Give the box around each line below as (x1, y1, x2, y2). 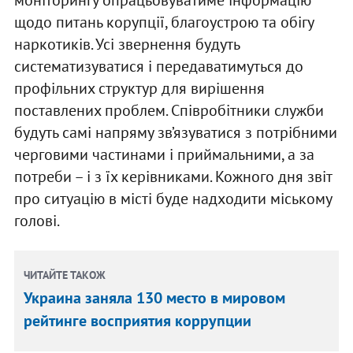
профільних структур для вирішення (13, 77, 265, 98)
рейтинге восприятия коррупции (24, 310, 252, 331)
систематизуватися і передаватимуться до (13, 55, 303, 76)
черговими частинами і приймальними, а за (13, 143, 314, 165)
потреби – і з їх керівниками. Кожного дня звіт (13, 165, 332, 187)
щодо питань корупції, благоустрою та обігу (13, 11, 314, 32)
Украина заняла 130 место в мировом (24, 287, 286, 308)
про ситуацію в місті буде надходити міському (13, 188, 332, 209)
